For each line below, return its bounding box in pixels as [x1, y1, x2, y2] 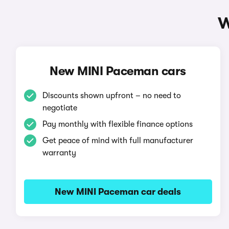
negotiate [42, 103, 77, 112]
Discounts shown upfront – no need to [42, 91, 181, 100]
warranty [42, 148, 76, 157]
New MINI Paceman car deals [55, 187, 181, 197]
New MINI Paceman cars [50, 64, 186, 78]
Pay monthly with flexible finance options [42, 120, 193, 129]
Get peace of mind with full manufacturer [42, 136, 193, 145]
